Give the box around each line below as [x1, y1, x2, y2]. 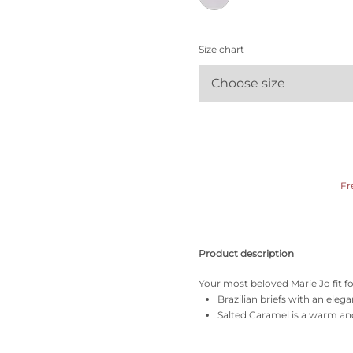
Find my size [65, 55, 135, 69]
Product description [199, 247, 294, 259]
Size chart [199, 43, 244, 55]
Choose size [211, 76, 285, 91]
